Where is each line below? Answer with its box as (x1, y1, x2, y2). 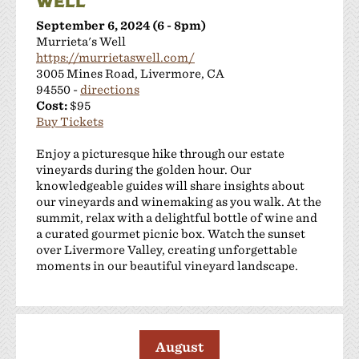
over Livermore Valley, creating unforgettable (36, 242, 297, 256)
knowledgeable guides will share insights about (36, 178, 305, 192)
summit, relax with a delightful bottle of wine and (36, 210, 317, 224)
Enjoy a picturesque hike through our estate (36, 146, 284, 160)
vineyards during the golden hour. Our (36, 162, 252, 176)
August (155, 339, 204, 355)
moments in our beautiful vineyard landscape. (36, 258, 298, 272)
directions (80, 82, 139, 96)
